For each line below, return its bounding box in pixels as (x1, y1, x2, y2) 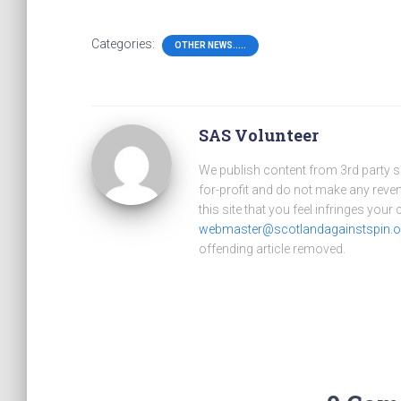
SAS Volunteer (199, 124, 320, 146)
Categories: (91, 37, 158, 51)
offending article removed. (199, 242, 346, 256)
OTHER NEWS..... (175, 40, 246, 50)
